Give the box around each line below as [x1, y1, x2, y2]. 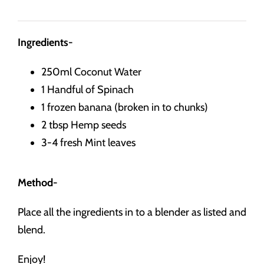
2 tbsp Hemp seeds [41, 118, 126, 132]
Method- [18, 176, 58, 190]
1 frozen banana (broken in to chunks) [41, 101, 208, 114]
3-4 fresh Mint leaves [41, 136, 136, 150]
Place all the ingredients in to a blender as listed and [18, 206, 246, 219]
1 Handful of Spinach [41, 83, 134, 97]
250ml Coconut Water [41, 65, 141, 79]
